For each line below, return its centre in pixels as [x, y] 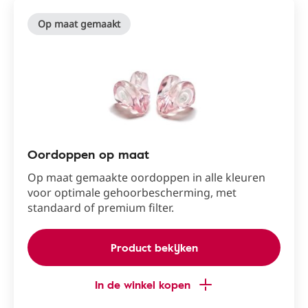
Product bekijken [154, 248]
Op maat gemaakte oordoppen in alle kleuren [146, 178]
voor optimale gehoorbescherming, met [132, 193]
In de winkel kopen [142, 285]
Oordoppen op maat [88, 154]
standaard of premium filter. [101, 208]
